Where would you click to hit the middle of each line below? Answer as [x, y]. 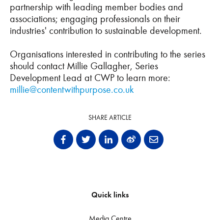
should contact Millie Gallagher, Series [84, 66]
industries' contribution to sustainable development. [108, 30]
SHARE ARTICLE [110, 118]
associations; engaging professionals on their [95, 19]
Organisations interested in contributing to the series [108, 54]
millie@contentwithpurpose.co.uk [72, 89]
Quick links [110, 195]
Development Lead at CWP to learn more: [90, 78]
